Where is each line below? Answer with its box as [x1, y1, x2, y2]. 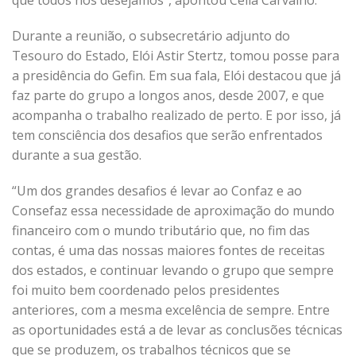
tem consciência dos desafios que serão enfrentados [12, 126, 323, 144]
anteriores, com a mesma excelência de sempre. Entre [12, 301, 330, 319]
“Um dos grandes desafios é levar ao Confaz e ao [12, 182, 302, 199]
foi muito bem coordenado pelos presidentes [12, 281, 280, 299]
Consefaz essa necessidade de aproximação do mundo [12, 202, 335, 219]
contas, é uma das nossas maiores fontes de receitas [12, 242, 325, 259]
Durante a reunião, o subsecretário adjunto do [12, 27, 290, 44]
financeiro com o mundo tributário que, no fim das [12, 222, 310, 239]
